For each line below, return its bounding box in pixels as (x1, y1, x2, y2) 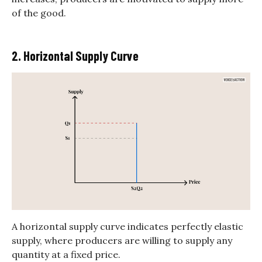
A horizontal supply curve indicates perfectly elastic (12, 220, 243, 233)
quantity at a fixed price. (12, 249, 120, 261)
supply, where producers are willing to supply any (12, 235, 232, 247)
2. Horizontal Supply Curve (12, 47, 139, 63)
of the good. (12, 6, 66, 19)
